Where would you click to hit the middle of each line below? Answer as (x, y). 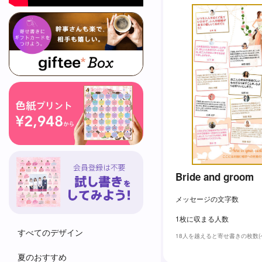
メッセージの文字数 (207, 199)
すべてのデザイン (50, 232)
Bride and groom (215, 176)
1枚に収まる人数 (202, 219)
